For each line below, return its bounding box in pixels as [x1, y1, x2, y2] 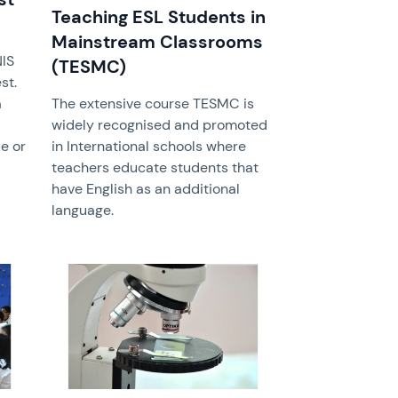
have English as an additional [52, 179, 241, 199]
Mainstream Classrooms [52, 30, 264, 54]
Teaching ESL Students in [52, 5, 267, 29]
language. [52, 201, 115, 220]
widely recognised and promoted [52, 115, 268, 135]
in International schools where [52, 137, 247, 156]
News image [51, 262, 131, 282]
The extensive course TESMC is [52, 94, 255, 114]
